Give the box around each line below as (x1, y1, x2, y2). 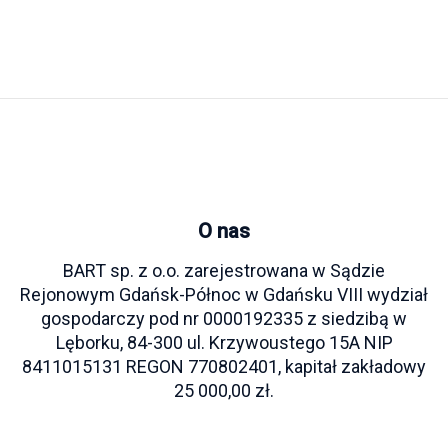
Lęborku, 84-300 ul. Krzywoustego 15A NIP (55, 332, 393, 354)
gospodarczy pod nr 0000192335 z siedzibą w (41, 308, 407, 330)
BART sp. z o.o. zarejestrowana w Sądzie (63, 260, 385, 282)
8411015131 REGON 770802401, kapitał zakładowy (22, 356, 426, 378)
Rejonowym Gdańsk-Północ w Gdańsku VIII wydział (20, 284, 428, 306)
